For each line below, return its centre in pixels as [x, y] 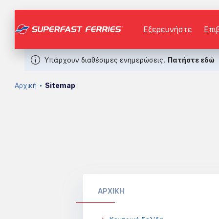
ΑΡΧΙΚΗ [111, 191]
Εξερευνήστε [168, 29]
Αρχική [26, 85]
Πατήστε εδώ [191, 60]
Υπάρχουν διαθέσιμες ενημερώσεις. [106, 60]
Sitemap [60, 85]
